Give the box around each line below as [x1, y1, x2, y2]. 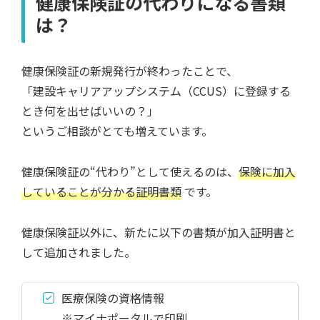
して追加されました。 [21, 243, 136, 261]
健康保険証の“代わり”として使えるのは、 [21, 162, 239, 180]
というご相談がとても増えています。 [21, 121, 213, 139]
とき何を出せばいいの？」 [21, 101, 159, 119]
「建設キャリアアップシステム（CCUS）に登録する [21, 81, 291, 99]
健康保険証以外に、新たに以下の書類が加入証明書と [21, 223, 296, 241]
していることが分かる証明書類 [21, 182, 181, 200]
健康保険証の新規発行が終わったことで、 [21, 61, 238, 79]
